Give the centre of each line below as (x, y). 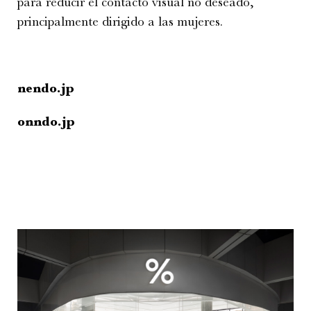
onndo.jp (46, 121)
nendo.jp (46, 88)
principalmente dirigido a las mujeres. (120, 21)
